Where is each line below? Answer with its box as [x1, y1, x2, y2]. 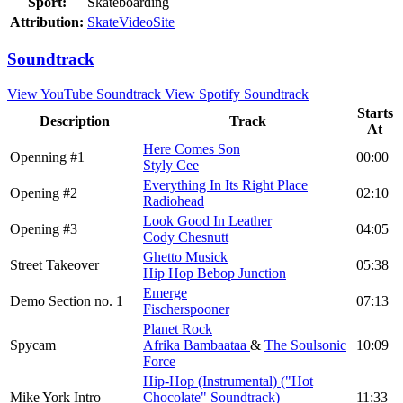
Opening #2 [10, 185, 77, 201]
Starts [356, 105, 393, 121]
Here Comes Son [143, 141, 240, 157]
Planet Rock [143, 321, 212, 337]
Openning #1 [10, 149, 85, 166]
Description [40, 113, 110, 130]
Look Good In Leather [143, 213, 272, 229]
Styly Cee [143, 157, 199, 174]
